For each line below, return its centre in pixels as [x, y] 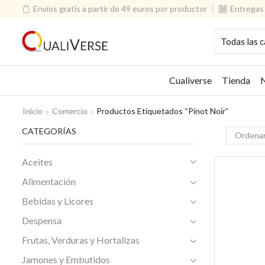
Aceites [37, 162]
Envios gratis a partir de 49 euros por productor [120, 9]
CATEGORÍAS [49, 131]
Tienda [236, 80]
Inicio [33, 111]
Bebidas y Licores [58, 201]
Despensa [42, 221]
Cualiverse [191, 80]
